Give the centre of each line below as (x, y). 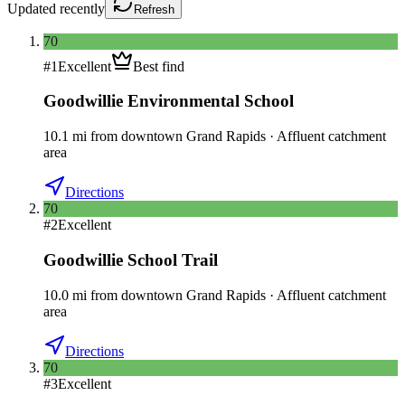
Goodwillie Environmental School (169, 101)
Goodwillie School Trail (131, 259)
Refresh (154, 9)
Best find (159, 66)
